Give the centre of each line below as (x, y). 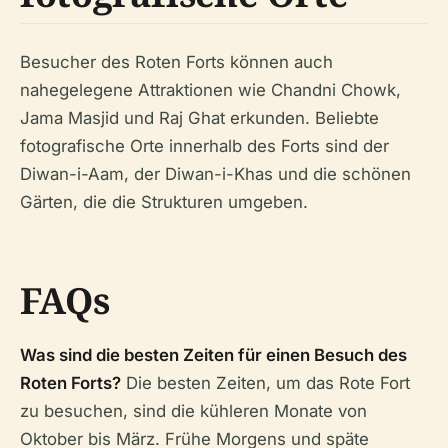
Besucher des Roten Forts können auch (176, 61)
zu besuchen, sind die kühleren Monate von (193, 410)
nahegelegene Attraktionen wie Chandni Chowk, (210, 89)
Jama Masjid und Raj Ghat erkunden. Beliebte (199, 117)
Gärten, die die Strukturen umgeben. (164, 201)
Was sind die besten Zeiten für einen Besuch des (213, 354)
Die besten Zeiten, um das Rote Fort (265, 382)
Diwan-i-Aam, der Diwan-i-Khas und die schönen (215, 173)
